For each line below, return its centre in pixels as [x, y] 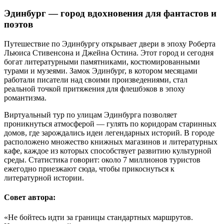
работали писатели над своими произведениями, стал [96, 80]
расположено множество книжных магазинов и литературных [111, 142]
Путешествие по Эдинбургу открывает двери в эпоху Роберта [110, 44]
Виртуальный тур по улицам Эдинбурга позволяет [90, 115]
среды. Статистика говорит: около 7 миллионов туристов [102, 160]
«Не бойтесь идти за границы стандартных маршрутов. [98, 217]
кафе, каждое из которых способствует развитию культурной [108, 151]
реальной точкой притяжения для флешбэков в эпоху [94, 89]
